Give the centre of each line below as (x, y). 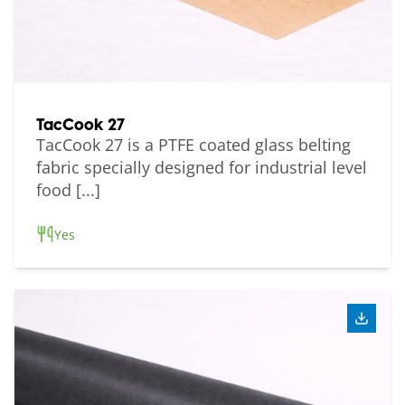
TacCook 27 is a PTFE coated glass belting (193, 144)
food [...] (68, 189)
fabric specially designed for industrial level (202, 167)
